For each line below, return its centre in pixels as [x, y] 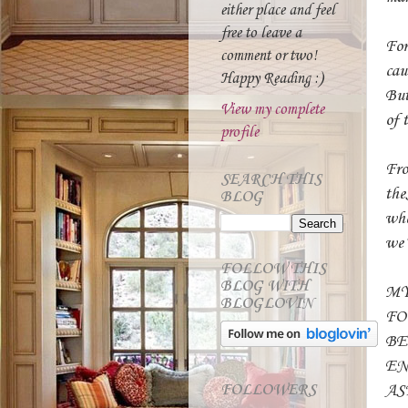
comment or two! [269, 56]
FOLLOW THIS [273, 269]
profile [240, 133]
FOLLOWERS [268, 390]
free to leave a [261, 33]
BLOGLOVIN [267, 304]
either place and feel [278, 10]
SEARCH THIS [271, 180]
